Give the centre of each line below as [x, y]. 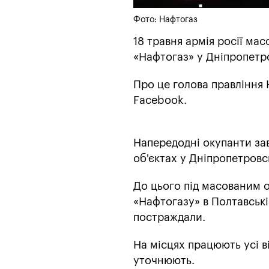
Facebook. [160, 100]
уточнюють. [164, 260]
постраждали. [169, 217]
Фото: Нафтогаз [165, 20]
